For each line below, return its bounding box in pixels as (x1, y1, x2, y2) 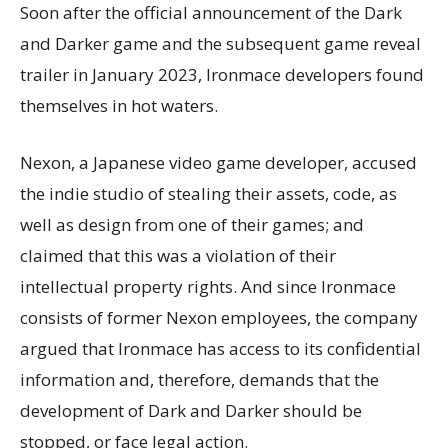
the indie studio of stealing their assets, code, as (20, 181, 397, 205)
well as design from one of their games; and (20, 212, 364, 236)
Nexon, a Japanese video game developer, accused (20, 150, 417, 174)
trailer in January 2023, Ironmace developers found (20, 62, 424, 86)
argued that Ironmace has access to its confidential (20, 336, 421, 360)
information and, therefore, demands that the (20, 367, 379, 391)
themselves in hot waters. (20, 93, 218, 117)
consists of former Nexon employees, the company (20, 305, 418, 329)
